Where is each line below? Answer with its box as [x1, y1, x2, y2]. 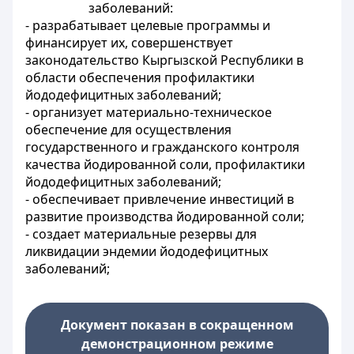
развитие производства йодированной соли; [25, 208, 304, 225]
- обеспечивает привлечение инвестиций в [25, 190, 294, 208]
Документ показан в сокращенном [60, 316, 294, 333]
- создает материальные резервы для [25, 225, 257, 243]
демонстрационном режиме [81, 335, 273, 352]
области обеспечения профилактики [25, 69, 254, 86]
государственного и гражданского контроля [25, 138, 299, 156]
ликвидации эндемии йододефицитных [25, 243, 268, 260]
